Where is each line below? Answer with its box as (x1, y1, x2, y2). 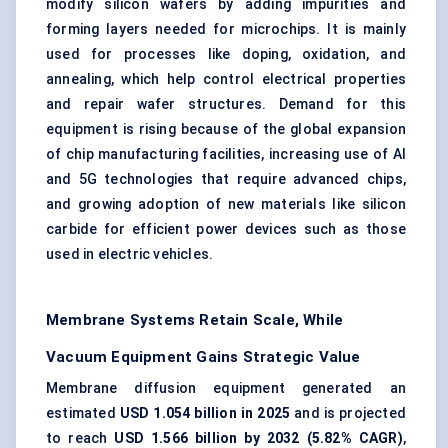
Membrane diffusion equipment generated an (46, 380, 406, 397)
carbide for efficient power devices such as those (46, 221, 406, 238)
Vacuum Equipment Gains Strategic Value (46, 348, 361, 367)
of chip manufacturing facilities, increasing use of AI (46, 146, 406, 163)
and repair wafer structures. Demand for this (46, 96, 406, 113)
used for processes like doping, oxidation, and (46, 46, 406, 63)
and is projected (290, 405, 406, 422)
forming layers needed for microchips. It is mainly (46, 21, 406, 38)
